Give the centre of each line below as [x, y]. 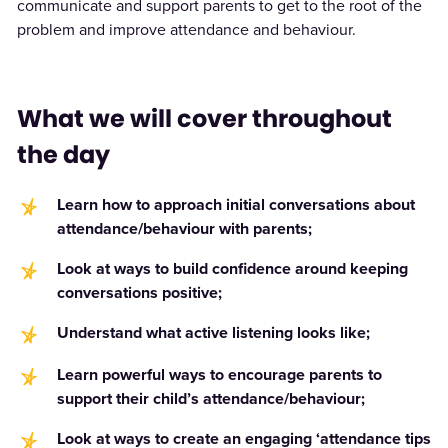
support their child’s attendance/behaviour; [210, 399]
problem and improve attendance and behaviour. [186, 29]
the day [63, 155]
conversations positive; [139, 293]
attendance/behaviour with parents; [184, 229]
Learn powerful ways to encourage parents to [219, 375]
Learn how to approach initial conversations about [235, 205]
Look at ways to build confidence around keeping [232, 269]
